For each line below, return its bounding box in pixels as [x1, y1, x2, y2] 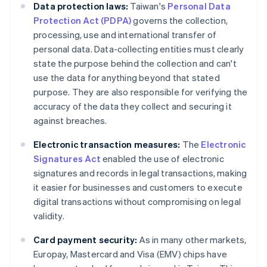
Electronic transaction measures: [33, 138, 181, 151]
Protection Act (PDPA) [33, 14, 132, 27]
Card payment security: [33, 234, 138, 246]
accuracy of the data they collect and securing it [33, 100, 232, 113]
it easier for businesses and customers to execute [33, 181, 243, 194]
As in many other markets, [137, 234, 247, 246]
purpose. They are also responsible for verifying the [33, 86, 248, 98]
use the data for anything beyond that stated [33, 72, 220, 84]
